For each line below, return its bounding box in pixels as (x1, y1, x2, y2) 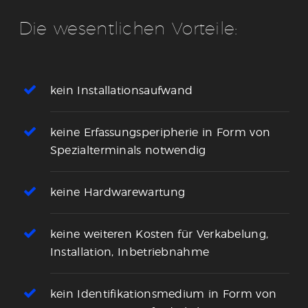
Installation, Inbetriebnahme (49, 245, 210, 258)
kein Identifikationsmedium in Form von (49, 287, 277, 300)
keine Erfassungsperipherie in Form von (49, 125, 271, 139)
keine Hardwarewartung (49, 185, 186, 199)
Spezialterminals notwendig (49, 143, 206, 157)
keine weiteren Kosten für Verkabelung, (49, 227, 269, 241)
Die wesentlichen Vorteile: (18, 17, 238, 38)
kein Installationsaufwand (49, 83, 193, 97)
